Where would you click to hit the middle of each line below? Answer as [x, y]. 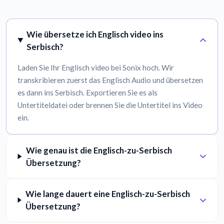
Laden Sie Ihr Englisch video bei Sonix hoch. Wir [96, 68]
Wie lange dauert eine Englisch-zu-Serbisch [107, 194]
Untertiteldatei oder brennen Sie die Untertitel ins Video [110, 105]
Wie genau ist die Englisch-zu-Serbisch [99, 150]
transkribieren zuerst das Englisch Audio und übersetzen [110, 80]
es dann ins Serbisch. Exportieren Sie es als [88, 93]
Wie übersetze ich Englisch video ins [95, 34]
